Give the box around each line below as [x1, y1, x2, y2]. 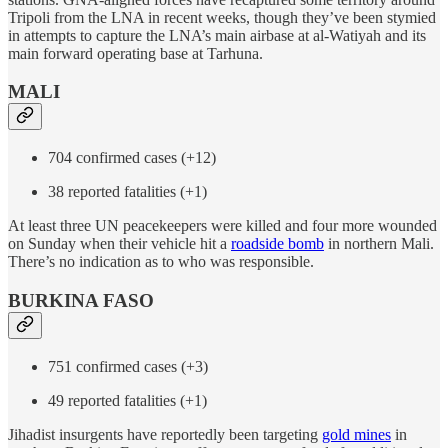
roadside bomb [231, 235, 324, 253]
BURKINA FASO [8, 289, 154, 311]
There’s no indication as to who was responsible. [8, 253, 314, 271]
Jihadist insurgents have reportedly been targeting [8, 425, 322, 443]
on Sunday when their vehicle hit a [8, 235, 231, 253]
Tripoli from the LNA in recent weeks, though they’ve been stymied [8, 8, 436, 26]
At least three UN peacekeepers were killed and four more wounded [8, 217, 437, 235]
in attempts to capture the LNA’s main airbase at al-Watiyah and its [8, 26, 426, 44]
